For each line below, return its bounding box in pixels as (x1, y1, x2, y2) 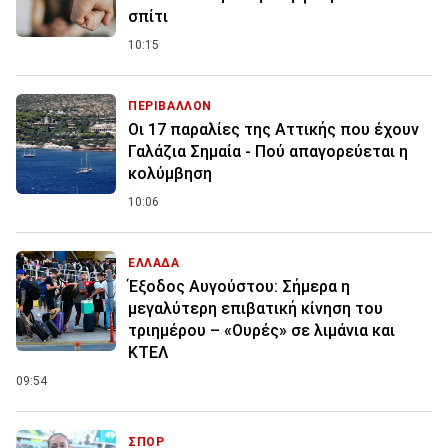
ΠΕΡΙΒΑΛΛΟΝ (128, 99, 212, 114)
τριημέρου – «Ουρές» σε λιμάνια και (128, 321, 395, 341)
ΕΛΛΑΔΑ (128, 256, 180, 271)
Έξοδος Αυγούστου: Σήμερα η (128, 277, 350, 297)
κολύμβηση (128, 164, 212, 184)
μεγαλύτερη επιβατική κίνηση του (128, 299, 383, 319)
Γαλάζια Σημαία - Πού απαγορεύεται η (128, 142, 408, 162)
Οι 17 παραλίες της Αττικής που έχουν (128, 120, 419, 140)
